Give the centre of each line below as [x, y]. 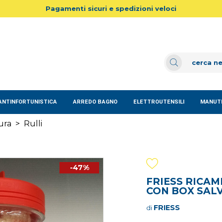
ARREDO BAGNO [95, 102]
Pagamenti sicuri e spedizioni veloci [111, 8]
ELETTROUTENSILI [159, 102]
